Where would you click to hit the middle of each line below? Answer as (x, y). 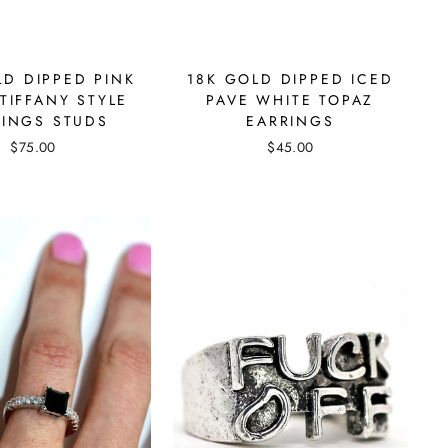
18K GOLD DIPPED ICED (290, 78)
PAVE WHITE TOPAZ (290, 99)
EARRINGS (290, 120)
